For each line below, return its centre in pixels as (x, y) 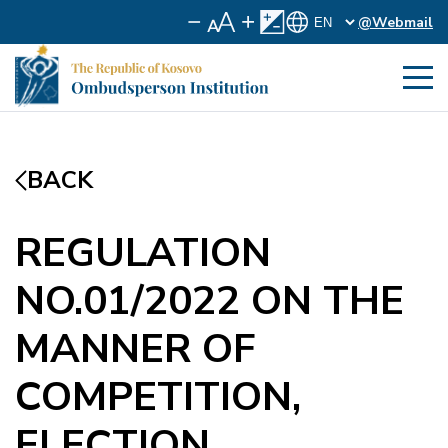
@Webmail (395, 22)
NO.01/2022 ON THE (209, 300)
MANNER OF (135, 348)
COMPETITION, (158, 396)
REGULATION (143, 252)
